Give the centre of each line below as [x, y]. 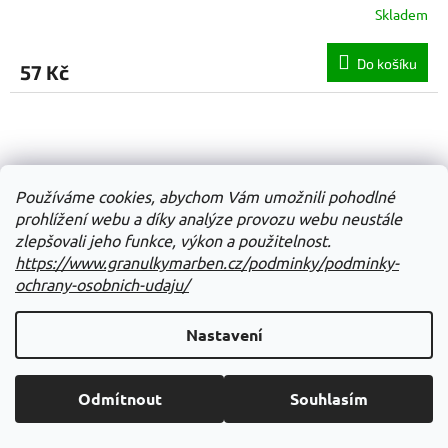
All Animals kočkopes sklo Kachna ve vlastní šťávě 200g [224, 430]
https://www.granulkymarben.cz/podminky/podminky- [207, 262]
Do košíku [387, 64]
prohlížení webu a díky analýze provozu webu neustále [208, 218]
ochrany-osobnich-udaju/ [102, 284]
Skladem [401, 13]
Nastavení [224, 334]
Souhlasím [328, 398]
